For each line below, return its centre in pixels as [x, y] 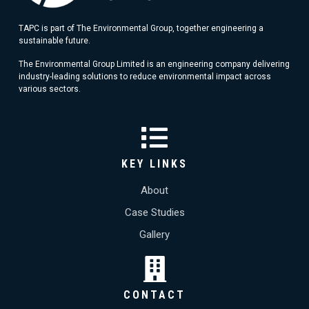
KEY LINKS [154, 163]
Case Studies [154, 212]
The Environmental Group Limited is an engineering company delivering [154, 64]
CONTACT [154, 295]
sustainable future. [54, 40]
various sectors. [50, 89]
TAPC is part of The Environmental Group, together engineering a [141, 28]
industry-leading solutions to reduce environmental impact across [145, 76]
